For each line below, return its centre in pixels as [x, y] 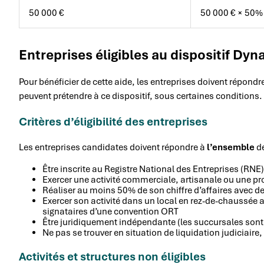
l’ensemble [231, 147]
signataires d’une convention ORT [110, 211]
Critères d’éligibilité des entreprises [113, 121]
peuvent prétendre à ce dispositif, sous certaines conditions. [141, 96]
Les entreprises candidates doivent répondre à [113, 147]
